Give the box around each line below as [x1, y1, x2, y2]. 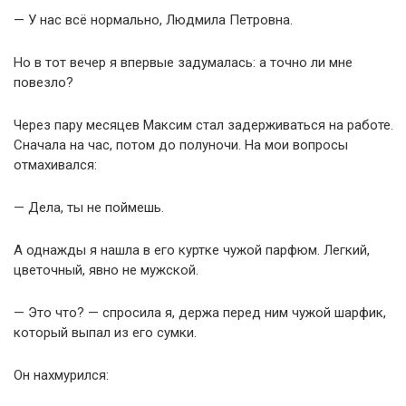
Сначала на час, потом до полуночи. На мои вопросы [14, 137, 348, 153]
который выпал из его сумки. [14, 324, 197, 341]
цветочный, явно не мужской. [14, 262, 198, 278]
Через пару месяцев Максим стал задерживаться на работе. [14, 117, 393, 133]
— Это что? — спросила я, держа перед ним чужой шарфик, [14, 304, 386, 321]
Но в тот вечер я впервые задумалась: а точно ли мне [14, 54, 353, 71]
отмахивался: [14, 157, 97, 173]
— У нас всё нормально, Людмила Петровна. [14, 12, 293, 28]
